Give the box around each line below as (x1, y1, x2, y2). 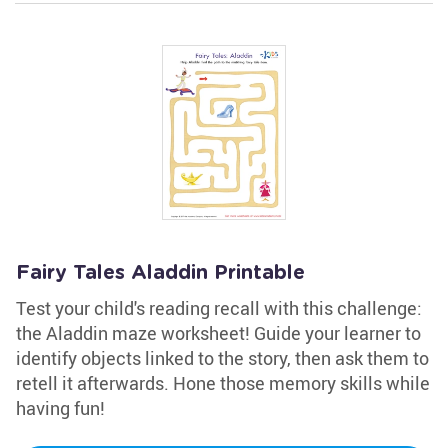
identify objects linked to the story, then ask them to (16, 346, 429, 370)
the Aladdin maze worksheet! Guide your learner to (16, 321, 421, 345)
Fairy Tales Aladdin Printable (16, 263, 305, 283)
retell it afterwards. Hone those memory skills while (16, 371, 430, 395)
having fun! (16, 396, 105, 420)
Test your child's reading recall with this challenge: (16, 296, 422, 320)
